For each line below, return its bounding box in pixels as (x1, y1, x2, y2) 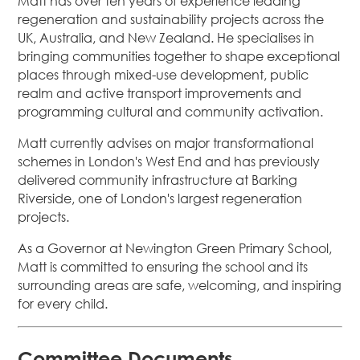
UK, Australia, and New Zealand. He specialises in (18, 30, 315, 47)
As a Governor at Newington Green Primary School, (18, 240, 333, 257)
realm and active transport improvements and (18, 85, 302, 102)
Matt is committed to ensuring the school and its (18, 259, 309, 276)
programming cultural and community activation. (18, 104, 327, 121)
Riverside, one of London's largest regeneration (18, 190, 303, 207)
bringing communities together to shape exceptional (18, 48, 341, 65)
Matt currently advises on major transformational (18, 135, 314, 152)
